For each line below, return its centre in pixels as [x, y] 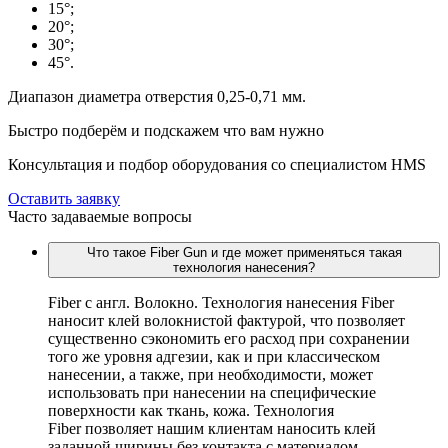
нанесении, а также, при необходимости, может [210, 374]
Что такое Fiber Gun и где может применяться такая [244, 252]
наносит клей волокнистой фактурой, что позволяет [226, 320]
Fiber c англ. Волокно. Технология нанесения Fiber [221, 302]
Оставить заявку [64, 198]
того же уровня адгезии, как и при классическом [214, 356]
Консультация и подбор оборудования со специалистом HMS [217, 164]
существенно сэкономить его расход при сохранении [229, 338]
